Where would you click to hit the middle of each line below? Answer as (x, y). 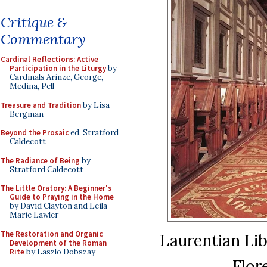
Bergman (27, 114)
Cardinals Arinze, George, (56, 77)
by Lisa (95, 105)
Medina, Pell (32, 86)
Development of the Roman (58, 243)
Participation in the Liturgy (58, 68)
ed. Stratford (94, 133)
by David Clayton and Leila (58, 206)
